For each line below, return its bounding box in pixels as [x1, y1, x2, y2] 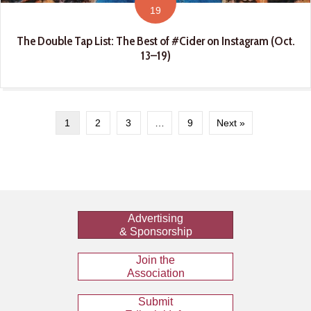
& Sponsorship [119, 226, 192, 238]
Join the [136, 254, 175, 267]
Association [126, 267, 185, 280]
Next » [216, 117, 245, 129]
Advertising [128, 212, 183, 225]
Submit [138, 296, 173, 308]
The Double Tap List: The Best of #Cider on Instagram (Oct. [16, 33, 295, 49]
